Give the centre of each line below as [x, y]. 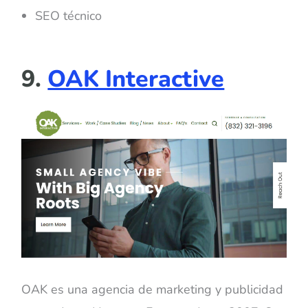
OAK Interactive [136, 79]
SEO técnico [69, 16]
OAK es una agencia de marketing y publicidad [153, 290]
